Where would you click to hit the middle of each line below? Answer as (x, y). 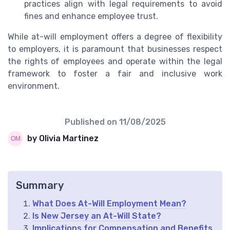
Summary (40, 185)
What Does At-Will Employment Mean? (109, 203)
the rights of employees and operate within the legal (115, 61)
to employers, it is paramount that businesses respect (115, 49)
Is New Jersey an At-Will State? (97, 216)
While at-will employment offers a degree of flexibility (115, 36)
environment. (34, 86)
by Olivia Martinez (63, 139)
